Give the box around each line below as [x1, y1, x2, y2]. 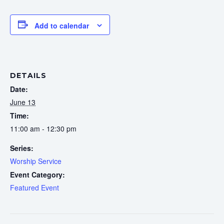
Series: [10, 143, 33, 153]
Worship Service [10, 156, 61, 166]
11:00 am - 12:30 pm [10, 123, 76, 134]
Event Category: [10, 169, 65, 180]
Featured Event [10, 182, 59, 193]
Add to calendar [34, 20, 89, 30]
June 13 [10, 97, 35, 107]
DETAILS [10, 71, 46, 80]
